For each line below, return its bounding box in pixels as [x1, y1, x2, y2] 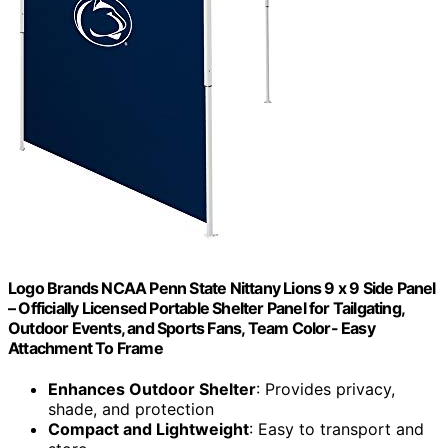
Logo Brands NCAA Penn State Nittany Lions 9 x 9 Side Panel [8, 277, 436, 298]
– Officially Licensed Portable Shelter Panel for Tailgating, [8, 297, 405, 318]
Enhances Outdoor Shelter [48, 378, 256, 399]
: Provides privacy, [256, 378, 395, 399]
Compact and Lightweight [48, 418, 249, 439]
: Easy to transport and [249, 418, 424, 439]
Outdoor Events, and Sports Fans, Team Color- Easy [8, 317, 375, 338]
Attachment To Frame [8, 337, 163, 358]
